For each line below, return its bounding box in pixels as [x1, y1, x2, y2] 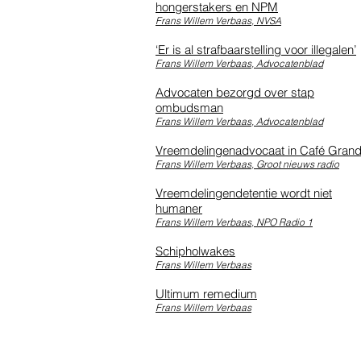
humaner [156, 200, 202, 216]
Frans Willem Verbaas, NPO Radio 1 [156, 215, 313, 228]
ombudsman [156, 99, 223, 115]
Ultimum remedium [156, 285, 257, 301]
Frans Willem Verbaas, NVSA [156, 14, 281, 27]
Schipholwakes [156, 243, 235, 259]
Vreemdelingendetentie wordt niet [156, 185, 332, 201]
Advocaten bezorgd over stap [156, 84, 314, 100]
